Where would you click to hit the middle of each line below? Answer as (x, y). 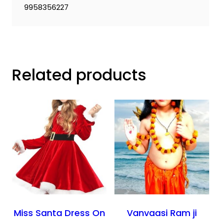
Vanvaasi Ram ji (162, 213)
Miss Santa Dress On (59, 213)
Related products (79, 74)
